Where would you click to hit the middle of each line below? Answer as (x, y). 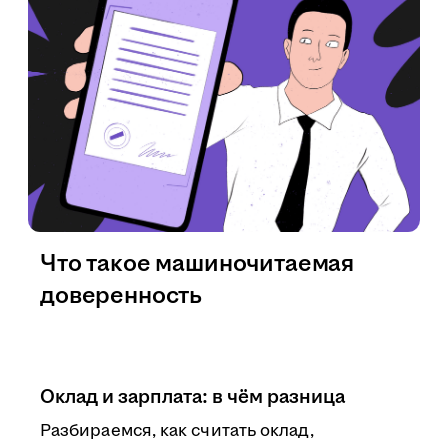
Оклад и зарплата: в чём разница (192, 397)
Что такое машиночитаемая (197, 264)
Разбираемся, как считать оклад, (177, 431)
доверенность (121, 296)
